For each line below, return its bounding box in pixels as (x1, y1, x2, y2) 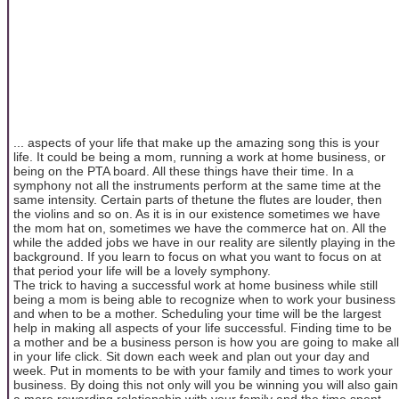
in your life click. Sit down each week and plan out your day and (13, 348, 370, 363)
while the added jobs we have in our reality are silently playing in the (13, 234, 395, 249)
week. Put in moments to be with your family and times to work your (13, 362, 393, 378)
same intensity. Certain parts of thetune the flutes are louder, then (13, 191, 382, 207)
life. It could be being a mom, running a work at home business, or (13, 149, 386, 164)
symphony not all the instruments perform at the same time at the (13, 177, 381, 192)
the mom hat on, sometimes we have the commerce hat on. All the (13, 220, 387, 235)
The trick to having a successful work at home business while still (13, 277, 378, 292)
